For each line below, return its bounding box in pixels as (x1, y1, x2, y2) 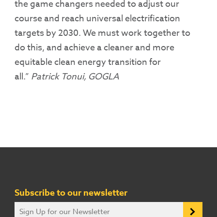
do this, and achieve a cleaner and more (15, 41, 174, 55)
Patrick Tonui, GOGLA (31, 70, 119, 84)
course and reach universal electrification (15, 12, 180, 26)
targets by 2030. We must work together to (15, 27, 190, 40)
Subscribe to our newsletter (15, 186, 127, 200)
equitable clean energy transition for (15, 56, 161, 69)
